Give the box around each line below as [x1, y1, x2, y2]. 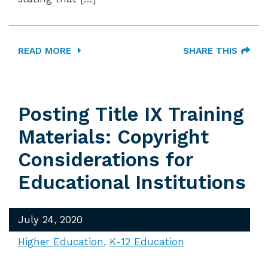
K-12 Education [109, 236, 184, 248]
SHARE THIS [183, 45, 237, 56]
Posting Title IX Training [18, 103, 244, 126]
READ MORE [18, 45, 74, 56]
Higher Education [18, 236, 103, 248]
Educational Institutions [18, 171, 246, 194]
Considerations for [18, 148, 193, 171]
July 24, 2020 [18, 214, 83, 226]
